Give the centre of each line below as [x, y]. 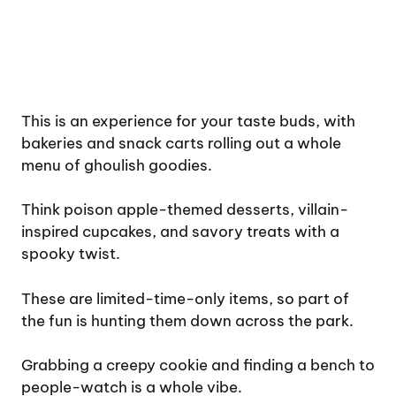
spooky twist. [71, 254]
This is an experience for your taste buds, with [188, 121]
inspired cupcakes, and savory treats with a [180, 232]
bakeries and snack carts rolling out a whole [181, 143]
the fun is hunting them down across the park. [187, 320]
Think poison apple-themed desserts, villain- [185, 210]
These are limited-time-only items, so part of [185, 298]
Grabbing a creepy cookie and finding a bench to [198, 366]
